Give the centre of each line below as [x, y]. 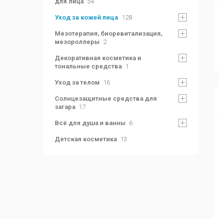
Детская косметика [86, 139]
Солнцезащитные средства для [106, 99]
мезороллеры [77, 42]
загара [65, 107]
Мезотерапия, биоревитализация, [109, 33]
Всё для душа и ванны [90, 123]
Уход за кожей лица [87, 17]
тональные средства [88, 66]
